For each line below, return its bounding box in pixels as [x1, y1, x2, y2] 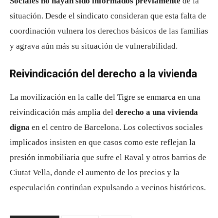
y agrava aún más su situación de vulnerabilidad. [10, 41, 178, 51]
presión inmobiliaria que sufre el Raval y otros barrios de [10, 153, 206, 162]
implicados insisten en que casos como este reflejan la [10, 138, 196, 147]
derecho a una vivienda [115, 108, 198, 117]
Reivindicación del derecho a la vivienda [10, 68, 197, 80]
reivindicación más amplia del [10, 108, 115, 117]
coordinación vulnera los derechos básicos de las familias [10, 26, 208, 36]
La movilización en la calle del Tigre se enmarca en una [10, 92, 200, 102]
